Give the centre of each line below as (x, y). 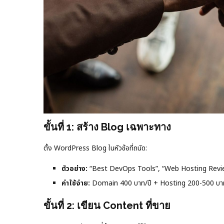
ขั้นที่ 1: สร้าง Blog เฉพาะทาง (107, 127)
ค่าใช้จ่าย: (76, 183)
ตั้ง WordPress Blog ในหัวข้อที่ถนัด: (95, 148)
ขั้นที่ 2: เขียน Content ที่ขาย (107, 205)
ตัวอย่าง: (74, 168)
